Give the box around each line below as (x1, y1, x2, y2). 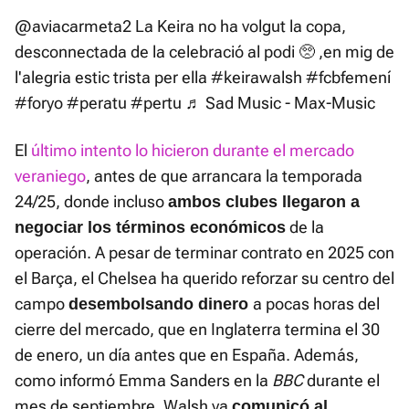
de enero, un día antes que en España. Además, (15, 345, 359, 365)
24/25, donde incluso (15, 192, 168, 212)
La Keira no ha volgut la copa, (131, 16, 346, 37)
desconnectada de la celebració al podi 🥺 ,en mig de (15, 42, 394, 62)
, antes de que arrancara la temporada (86, 166, 362, 186)
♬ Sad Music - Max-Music (185, 93, 375, 113)
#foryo (15, 93, 63, 113)
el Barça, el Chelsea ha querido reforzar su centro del (15, 268, 394, 288)
